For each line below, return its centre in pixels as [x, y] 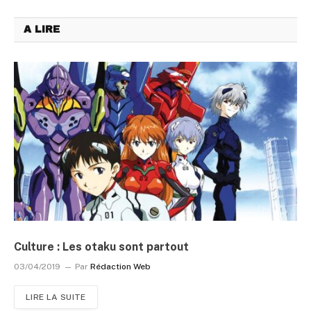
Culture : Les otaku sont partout [101, 247]
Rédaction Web [120, 267]
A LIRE [42, 29]
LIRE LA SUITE [56, 297]
